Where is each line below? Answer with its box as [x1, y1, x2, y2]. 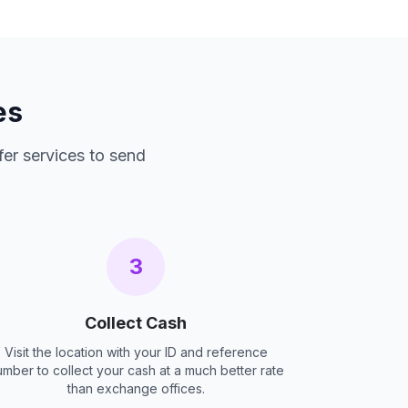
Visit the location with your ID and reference [4, 344, 268, 360]
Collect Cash [85, 313, 188, 332]
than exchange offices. [66, 381, 205, 396]
